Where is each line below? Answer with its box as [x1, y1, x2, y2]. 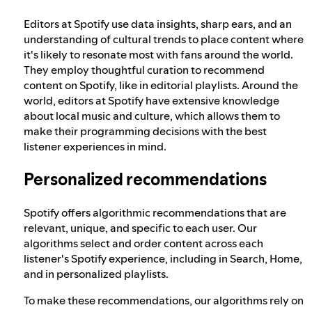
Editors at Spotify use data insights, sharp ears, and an [24, 16, 292, 32]
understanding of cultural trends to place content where [24, 31, 304, 47]
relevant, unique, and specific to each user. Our [24, 220, 257, 236]
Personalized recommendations [24, 168, 267, 192]
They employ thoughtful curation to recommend [24, 62, 265, 78]
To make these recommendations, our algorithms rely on [24, 292, 304, 309]
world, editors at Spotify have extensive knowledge [24, 93, 279, 109]
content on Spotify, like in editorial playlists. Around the [24, 77, 298, 93]
